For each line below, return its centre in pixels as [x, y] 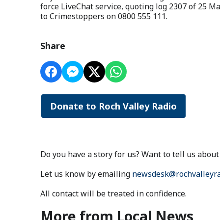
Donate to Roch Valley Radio [113, 106]
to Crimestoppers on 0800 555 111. [104, 16]
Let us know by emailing [86, 174]
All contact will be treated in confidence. [113, 193]
